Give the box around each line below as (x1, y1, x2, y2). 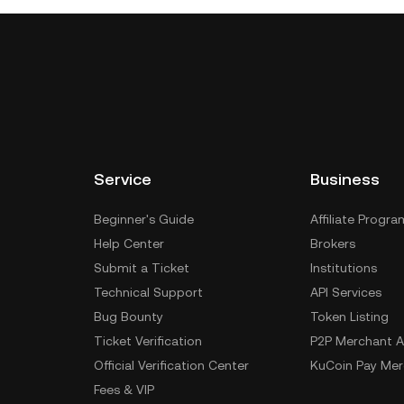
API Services (310, 285, 381, 299)
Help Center (94, 236, 164, 251)
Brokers (310, 236, 355, 251)
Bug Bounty (94, 309, 163, 324)
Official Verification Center (94, 358, 249, 372)
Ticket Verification (94, 334, 202, 348)
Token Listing (310, 309, 389, 324)
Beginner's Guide (94, 212, 194, 226)
